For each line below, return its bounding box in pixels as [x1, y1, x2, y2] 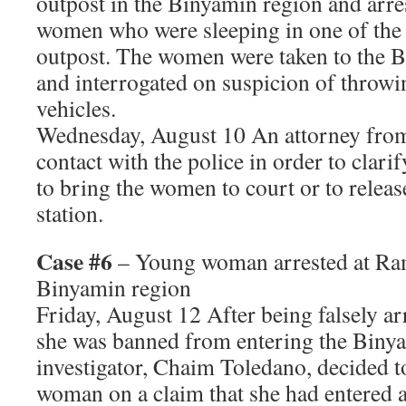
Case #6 [36, 244, 112, 278]
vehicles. [36, 92, 116, 123]
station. [36, 198, 103, 228]
